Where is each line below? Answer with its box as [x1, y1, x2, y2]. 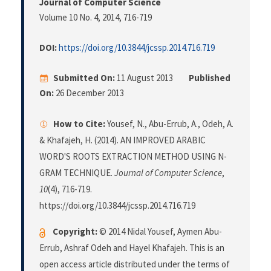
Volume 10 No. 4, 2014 [39, 11, 119, 24]
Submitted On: [53, 72, 115, 84]
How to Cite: [53, 118, 105, 130]
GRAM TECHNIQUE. [39, 167, 114, 179]
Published [189, 72, 230, 84]
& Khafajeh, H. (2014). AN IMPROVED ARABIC [39, 134, 206, 146]
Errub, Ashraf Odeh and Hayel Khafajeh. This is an [39, 242, 224, 254]
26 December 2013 [54, 87, 124, 99]
